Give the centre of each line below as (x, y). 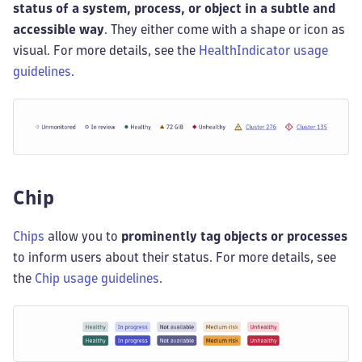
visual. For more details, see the (106, 51)
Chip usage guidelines (97, 278)
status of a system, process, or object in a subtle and (174, 9)
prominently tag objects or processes (234, 236)
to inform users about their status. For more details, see (175, 257)
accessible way (59, 30)
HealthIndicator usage (263, 51)
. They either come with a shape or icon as (225, 30)
